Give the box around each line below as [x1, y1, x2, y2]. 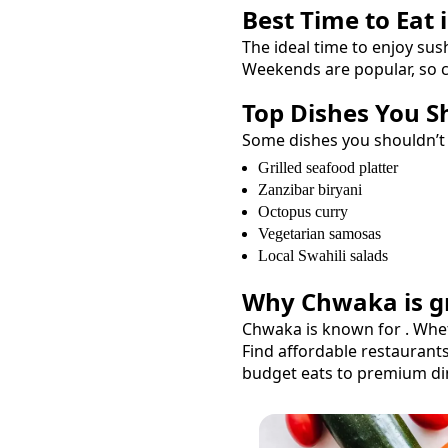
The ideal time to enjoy [242, 35, 417, 58]
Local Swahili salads [258, 246, 388, 264]
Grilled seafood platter [258, 158, 398, 176]
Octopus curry [258, 202, 348, 220]
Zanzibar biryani [258, 180, 362, 198]
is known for [302, 317, 405, 340]
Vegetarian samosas [258, 224, 381, 242]
